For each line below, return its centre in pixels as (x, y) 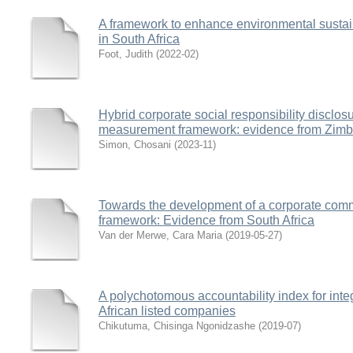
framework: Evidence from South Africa (206, 220)
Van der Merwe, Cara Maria (160, 235)
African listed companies (167, 311)
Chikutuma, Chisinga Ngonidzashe (177, 326)
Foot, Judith (126, 54)
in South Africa (139, 39)
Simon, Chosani (135, 145)
